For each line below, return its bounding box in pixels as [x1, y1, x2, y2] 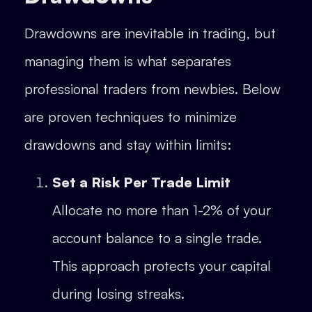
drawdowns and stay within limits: [24, 135, 231, 153]
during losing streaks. [52, 285, 185, 303]
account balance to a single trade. [52, 229, 262, 247]
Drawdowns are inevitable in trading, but [24, 24, 276, 42]
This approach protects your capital [52, 257, 271, 275]
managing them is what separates [24, 52, 231, 70]
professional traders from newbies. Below [24, 79, 281, 97]
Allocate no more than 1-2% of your [52, 201, 271, 219]
